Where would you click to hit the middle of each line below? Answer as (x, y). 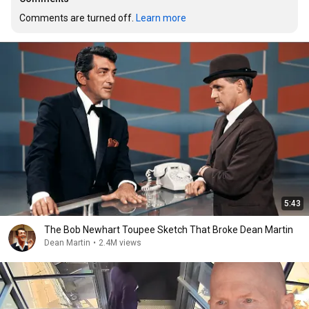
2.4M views (120, 243)
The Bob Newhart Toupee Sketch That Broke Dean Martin (169, 230)
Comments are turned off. (78, 18)
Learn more (161, 18)
